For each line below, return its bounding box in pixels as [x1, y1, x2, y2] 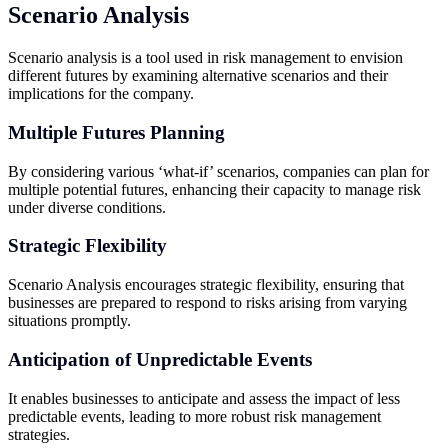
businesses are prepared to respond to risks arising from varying [8, 294, 407, 312]
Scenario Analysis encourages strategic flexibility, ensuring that [8, 276, 404, 294]
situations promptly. [8, 312, 131, 330]
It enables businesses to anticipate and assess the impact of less [8, 389, 400, 407]
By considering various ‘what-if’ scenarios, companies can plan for [8, 162, 429, 180]
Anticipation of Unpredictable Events [8, 348, 312, 370]
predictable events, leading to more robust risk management [8, 407, 381, 425]
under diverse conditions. [8, 198, 166, 216]
